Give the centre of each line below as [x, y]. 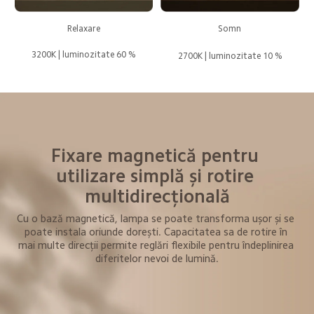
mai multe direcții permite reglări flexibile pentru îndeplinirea [157, 245]
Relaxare [83, 28]
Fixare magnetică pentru [158, 156]
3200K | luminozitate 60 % [83, 55]
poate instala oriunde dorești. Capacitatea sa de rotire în [157, 231]
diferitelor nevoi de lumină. [157, 258]
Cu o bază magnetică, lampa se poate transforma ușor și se [157, 218]
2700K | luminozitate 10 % [230, 56]
